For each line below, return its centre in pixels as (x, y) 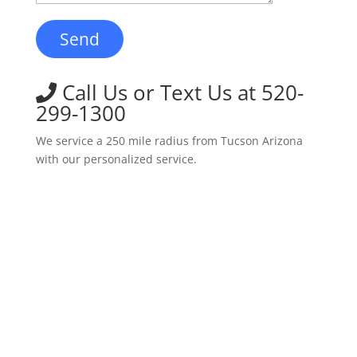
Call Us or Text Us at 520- (180, 92)
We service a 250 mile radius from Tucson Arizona (169, 141)
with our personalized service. (116, 159)
